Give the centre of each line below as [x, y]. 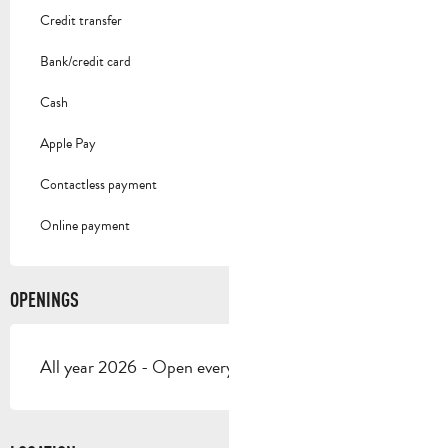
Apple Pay [68, 143]
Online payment [85, 225]
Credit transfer [81, 20]
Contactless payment [98, 184]
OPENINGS [44, 299]
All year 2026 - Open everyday [149, 366]
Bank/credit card [85, 61]
